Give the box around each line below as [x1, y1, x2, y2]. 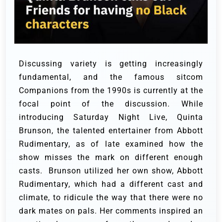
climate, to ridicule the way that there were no [19, 193, 203, 203]
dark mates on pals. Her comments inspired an [19, 206, 203, 216]
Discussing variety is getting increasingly [19, 59, 203, 69]
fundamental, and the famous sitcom [19, 72, 203, 82]
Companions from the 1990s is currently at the [19, 86, 203, 96]
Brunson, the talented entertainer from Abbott [19, 126, 203, 136]
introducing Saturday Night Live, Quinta [19, 112, 203, 122]
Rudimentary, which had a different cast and [19, 179, 203, 189]
